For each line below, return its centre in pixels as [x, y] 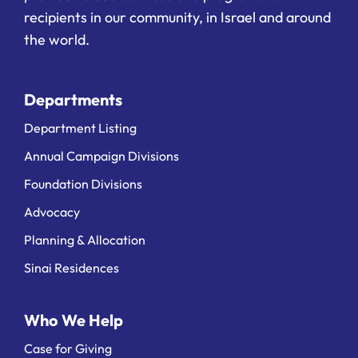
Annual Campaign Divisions [101, 155]
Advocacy [52, 211]
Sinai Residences [72, 267]
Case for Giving [68, 348]
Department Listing [80, 127]
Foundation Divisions [83, 183]
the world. [57, 39]
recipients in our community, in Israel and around [177, 17]
